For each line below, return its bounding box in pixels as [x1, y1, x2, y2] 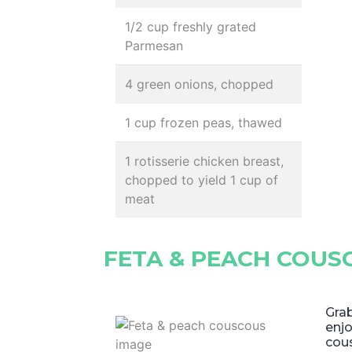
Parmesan [125, 38, 183, 53]
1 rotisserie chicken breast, [125, 153, 284, 169]
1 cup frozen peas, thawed [125, 115, 282, 130]
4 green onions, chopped [125, 76, 273, 92]
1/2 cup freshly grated [125, 19, 256, 35]
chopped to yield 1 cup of [125, 172, 278, 188]
